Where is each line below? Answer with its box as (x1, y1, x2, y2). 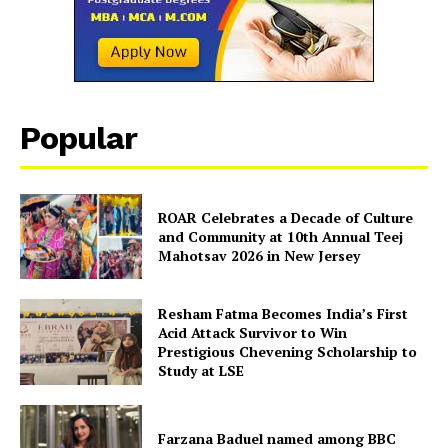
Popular (20, 118, 137, 157)
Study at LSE (158, 361, 245, 381)
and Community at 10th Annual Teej (158, 227, 404, 247)
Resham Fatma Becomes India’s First (158, 304, 409, 324)
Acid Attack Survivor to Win (158, 323, 348, 343)
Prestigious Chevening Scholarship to (158, 342, 418, 362)
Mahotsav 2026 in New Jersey (158, 246, 361, 266)
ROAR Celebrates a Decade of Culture (158, 208, 414, 228)
